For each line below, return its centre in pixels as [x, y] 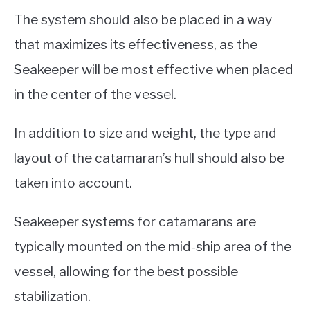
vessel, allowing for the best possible [126, 272]
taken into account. [73, 183]
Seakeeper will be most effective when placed [154, 70]
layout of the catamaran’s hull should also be [149, 158]
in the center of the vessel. [95, 94]
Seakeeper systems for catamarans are [135, 222]
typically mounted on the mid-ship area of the [153, 247]
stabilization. [52, 297]
